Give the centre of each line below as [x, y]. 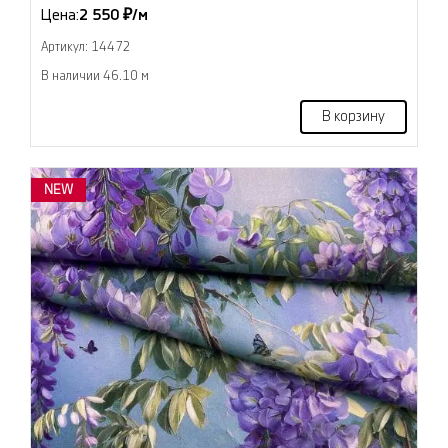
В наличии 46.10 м [95, 76]
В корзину [353, 117]
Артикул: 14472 [86, 47]
